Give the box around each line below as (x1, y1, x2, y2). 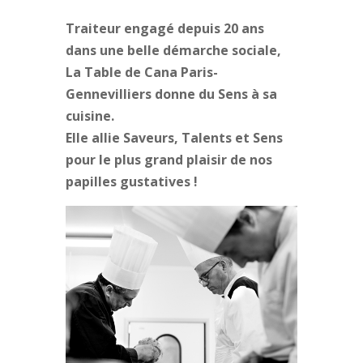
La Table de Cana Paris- (65, 62, 218, 81)
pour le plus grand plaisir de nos (65, 150, 272, 169)
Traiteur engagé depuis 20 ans (65, 19, 264, 37)
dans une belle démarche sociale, (65, 41, 281, 59)
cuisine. (65, 106, 114, 125)
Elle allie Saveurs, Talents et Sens (65, 128, 283, 147)
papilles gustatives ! (65, 172, 198, 190)
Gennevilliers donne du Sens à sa (65, 84, 277, 103)
